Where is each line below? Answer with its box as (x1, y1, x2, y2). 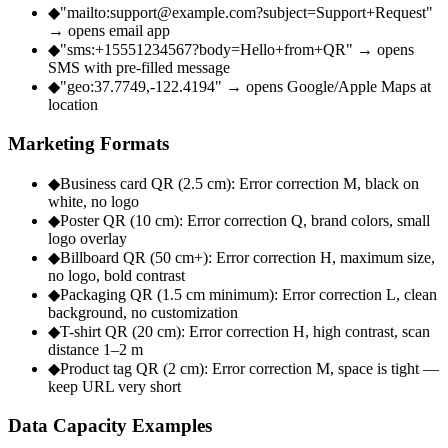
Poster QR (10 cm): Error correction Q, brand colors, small (60, 211, 430, 229)
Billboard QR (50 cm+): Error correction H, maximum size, (60, 248, 435, 266)
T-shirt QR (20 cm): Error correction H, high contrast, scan (60, 322, 430, 340)
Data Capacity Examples (8, 414, 212, 436)
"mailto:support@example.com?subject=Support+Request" (60, 4, 433, 22)
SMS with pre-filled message (48, 59, 230, 77)
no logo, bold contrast (48, 266, 185, 284)
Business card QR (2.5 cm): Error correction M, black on (60, 174, 419, 192)
